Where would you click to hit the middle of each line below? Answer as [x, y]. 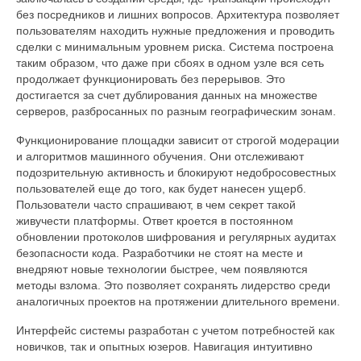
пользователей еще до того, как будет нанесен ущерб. [161, 188]
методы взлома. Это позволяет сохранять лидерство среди [173, 285]
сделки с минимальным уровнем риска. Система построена [175, 46]
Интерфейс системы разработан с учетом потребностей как [175, 330]
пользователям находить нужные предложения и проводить [175, 30]
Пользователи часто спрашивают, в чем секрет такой [156, 204]
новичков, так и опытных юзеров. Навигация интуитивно [164, 346]
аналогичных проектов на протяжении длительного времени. [178, 301]
